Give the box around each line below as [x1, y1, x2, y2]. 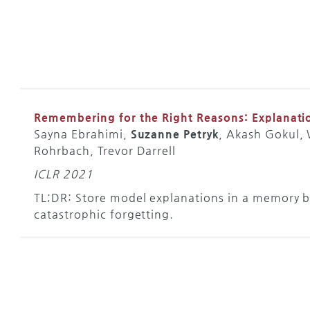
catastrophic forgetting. [34, 207, 174, 221]
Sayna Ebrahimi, [34, 127, 131, 140]
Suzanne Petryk [130, 127, 219, 140]
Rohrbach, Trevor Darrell [34, 143, 176, 157]
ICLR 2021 [34, 167, 93, 181]
